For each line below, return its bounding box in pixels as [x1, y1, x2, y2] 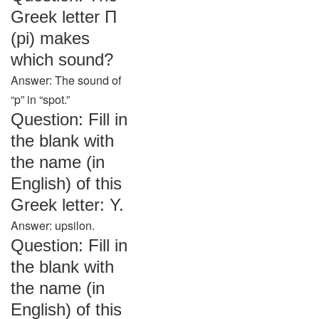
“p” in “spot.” [11, 91, 70, 108]
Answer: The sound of [11, 72, 121, 88]
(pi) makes [11, 28, 90, 48]
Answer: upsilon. [11, 217, 95, 234]
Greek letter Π [11, 7, 117, 26]
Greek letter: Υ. [11, 195, 124, 214]
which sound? [11, 50, 113, 69]
